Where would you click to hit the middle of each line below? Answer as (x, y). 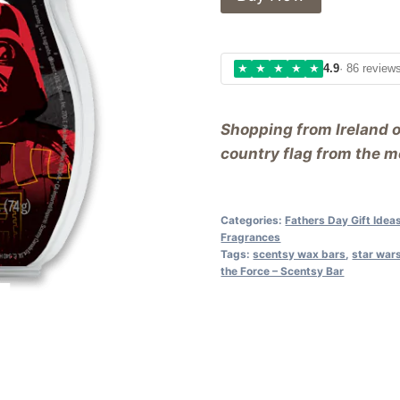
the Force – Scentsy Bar (283, 271)
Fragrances (251, 237)
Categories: (253, 220)
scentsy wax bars (300, 254)
